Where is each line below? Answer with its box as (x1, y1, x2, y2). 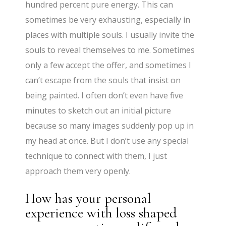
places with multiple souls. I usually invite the (25, 29, 195, 41)
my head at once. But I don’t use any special (25, 135, 189, 147)
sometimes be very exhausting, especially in (25, 14, 191, 26)
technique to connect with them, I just (25, 150, 167, 162)
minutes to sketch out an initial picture (25, 105, 172, 117)
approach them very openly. (25, 165, 131, 177)
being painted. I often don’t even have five (25, 90, 184, 101)
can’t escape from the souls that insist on (25, 75, 181, 86)
